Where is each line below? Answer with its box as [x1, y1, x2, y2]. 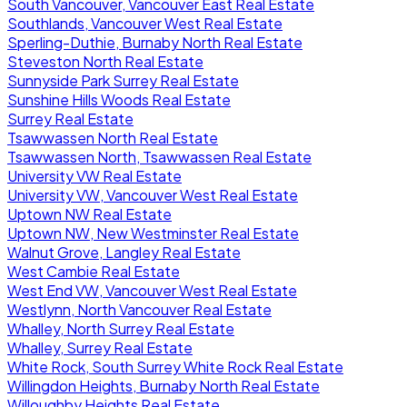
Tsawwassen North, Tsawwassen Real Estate [7, 146, 312, 166]
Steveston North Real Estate [7, 51, 203, 71]
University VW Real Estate [7, 165, 182, 185]
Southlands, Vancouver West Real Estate [7, 13, 283, 33]
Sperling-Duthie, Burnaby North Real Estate [7, 32, 303, 52]
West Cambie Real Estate [7, 261, 180, 281]
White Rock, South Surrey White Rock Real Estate [7, 356, 343, 376]
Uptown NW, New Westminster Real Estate [7, 223, 299, 243]
